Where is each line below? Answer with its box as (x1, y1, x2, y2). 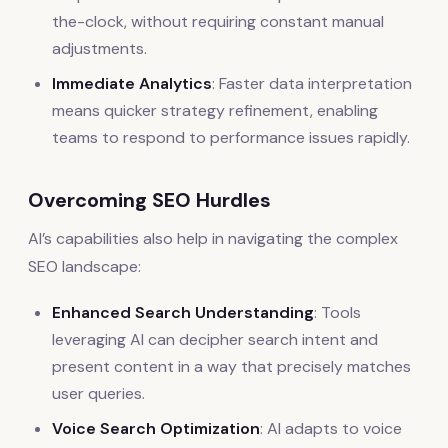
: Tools (314, 302, 361, 324)
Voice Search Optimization (52, 418, 260, 440)
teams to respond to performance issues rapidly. (52, 127, 410, 149)
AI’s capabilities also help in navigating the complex (28, 228, 398, 250)
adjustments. (52, 38, 147, 60)
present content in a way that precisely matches (52, 356, 411, 378)
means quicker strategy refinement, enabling (52, 100, 378, 122)
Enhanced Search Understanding (52, 302, 314, 324)
